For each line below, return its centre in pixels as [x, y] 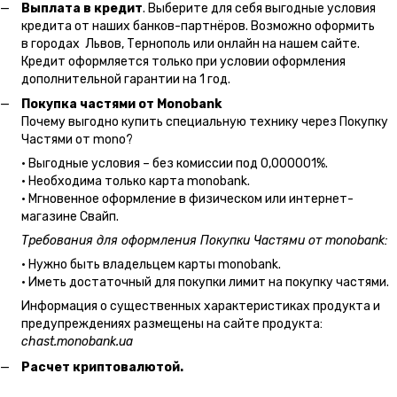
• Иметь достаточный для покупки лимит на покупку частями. [205, 283]
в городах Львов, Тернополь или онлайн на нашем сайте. [191, 43]
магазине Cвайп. [70, 217]
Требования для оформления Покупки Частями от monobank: [205, 241]
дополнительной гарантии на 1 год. [126, 79]
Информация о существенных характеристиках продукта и [201, 307]
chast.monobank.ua [77, 342]
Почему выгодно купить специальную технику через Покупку [205, 122]
